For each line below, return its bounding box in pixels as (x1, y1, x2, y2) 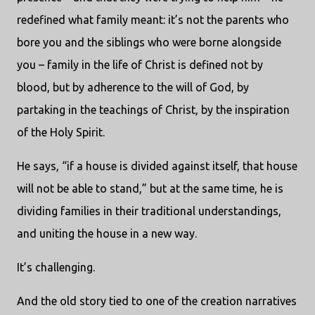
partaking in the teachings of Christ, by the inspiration (17, 103, 290, 117)
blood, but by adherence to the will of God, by (17, 81, 249, 94)
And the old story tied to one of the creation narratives (17, 295, 297, 308)
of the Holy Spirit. (17, 126, 105, 139)
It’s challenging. (17, 261, 95, 274)
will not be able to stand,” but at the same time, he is (17, 182, 283, 195)
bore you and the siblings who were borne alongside (17, 36, 281, 49)
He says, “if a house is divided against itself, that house (17, 160, 297, 173)
